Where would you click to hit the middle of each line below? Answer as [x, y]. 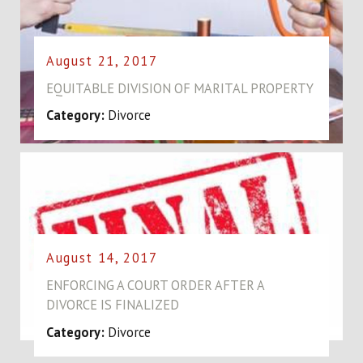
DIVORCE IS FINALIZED [113, 305]
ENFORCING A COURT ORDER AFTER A [156, 286]
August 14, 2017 [102, 258]
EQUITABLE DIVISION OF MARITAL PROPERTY [180, 89]
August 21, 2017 [102, 60]
